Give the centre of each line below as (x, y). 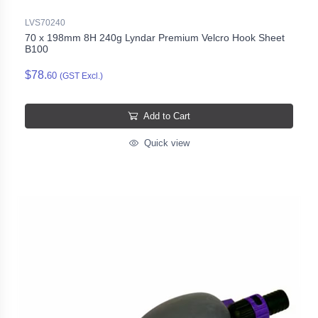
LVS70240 (45, 22)
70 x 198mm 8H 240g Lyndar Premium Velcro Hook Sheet (155, 37)
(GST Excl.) (81, 76)
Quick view (165, 143)
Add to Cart (167, 116)
